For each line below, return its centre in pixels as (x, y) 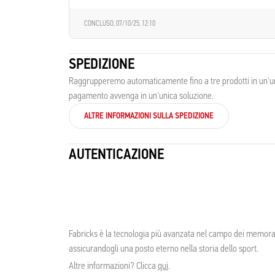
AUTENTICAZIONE (116, 154)
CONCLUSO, (100, 23)
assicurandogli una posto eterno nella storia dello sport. (164, 248)
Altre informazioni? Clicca (113, 265)
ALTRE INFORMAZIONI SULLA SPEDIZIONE (149, 116)
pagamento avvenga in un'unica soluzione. (141, 95)
